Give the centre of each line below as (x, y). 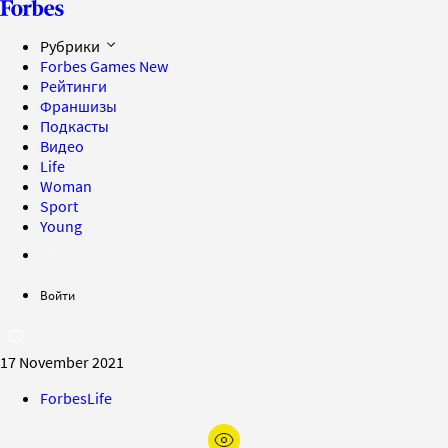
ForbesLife (76, 398)
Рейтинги (73, 86)
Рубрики (71, 46)
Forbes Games (89, 66)
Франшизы (78, 106)
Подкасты (74, 126)
